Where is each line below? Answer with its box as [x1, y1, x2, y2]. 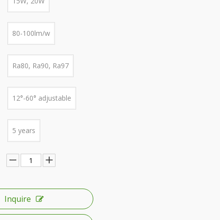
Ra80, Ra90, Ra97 [12, 61, 69, 70]
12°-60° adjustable [12, 93, 71, 103]
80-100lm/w [12, 28, 50, 38]
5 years [12, 126, 35, 135]
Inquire [4, 193, 31, 204]
